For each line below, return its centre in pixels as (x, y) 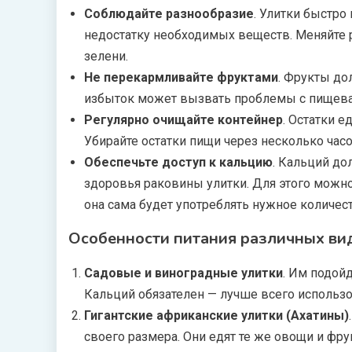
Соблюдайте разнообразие (169, 14)
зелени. (106, 56)
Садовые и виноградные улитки (183, 273)
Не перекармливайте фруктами (181, 77)
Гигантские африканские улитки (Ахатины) (216, 315)
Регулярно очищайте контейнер (183, 120)
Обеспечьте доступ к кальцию (178, 162)
